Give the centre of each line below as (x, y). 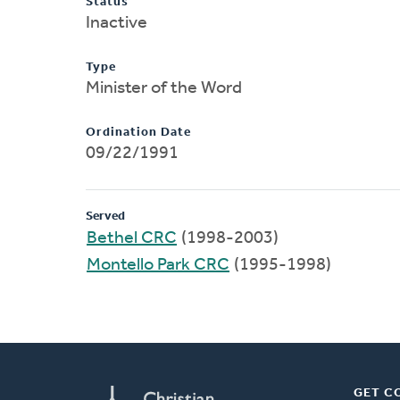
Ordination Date (138, 132)
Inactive (117, 23)
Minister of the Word (164, 88)
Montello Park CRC (158, 265)
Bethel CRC (132, 238)
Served (105, 216)
